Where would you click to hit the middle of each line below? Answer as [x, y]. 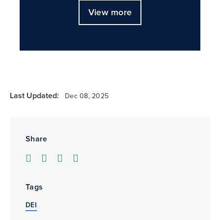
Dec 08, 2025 [87, 96]
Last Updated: [34, 96]
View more [110, 13]
